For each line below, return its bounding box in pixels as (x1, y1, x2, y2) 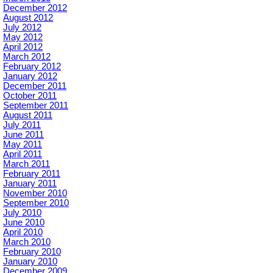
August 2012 (3, 12, 53, 23)
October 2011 (3, 90, 57, 101)
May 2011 (3, 139, 42, 149)
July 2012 (3, 22, 41, 32)
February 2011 (3, 168, 60, 179)
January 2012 (3, 71, 57, 81)
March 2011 (3, 158, 50, 169)
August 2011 (3, 110, 52, 120)
